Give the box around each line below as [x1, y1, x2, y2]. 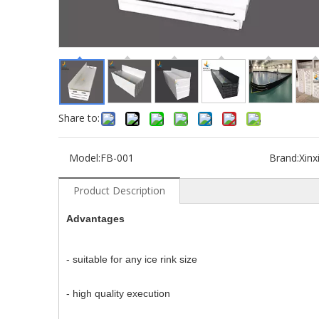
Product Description [73, 184, 165, 197]
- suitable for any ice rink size [66, 253, 197, 265]
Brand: [268, 151, 299, 164]
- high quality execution [66, 288, 170, 299]
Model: [69, 151, 100, 164]
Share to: [58, 111, 100, 125]
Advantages [66, 213, 125, 224]
